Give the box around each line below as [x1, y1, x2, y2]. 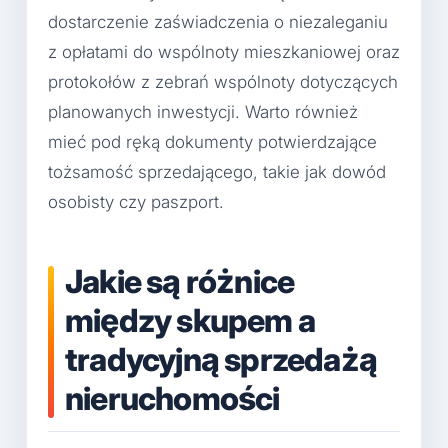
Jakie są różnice [65, 261, 295, 301]
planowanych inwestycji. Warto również [48, 101, 358, 122]
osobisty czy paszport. [48, 191, 224, 212]
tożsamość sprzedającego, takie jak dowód [48, 161, 386, 182]
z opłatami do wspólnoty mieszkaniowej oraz [48, 41, 400, 62]
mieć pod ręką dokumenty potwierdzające [48, 131, 377, 152]
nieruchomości [65, 378, 280, 418]
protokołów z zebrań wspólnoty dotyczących [48, 71, 398, 92]
